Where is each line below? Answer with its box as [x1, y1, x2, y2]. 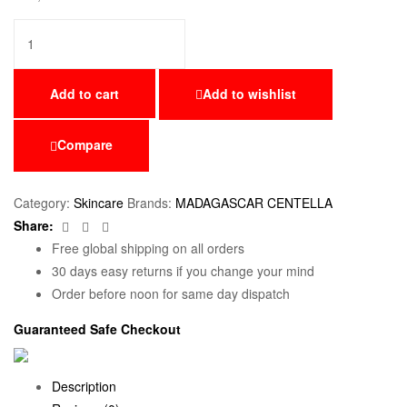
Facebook [72, 215, 129, 234]
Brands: [127, 194, 175, 213]
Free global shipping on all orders [52, 239, 244, 258]
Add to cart [50, 84, 119, 104]
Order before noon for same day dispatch [52, 284, 290, 303]
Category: [14, 194, 74, 213]
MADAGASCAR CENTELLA [175, 194, 333, 213]
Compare [57, 135, 113, 154]
